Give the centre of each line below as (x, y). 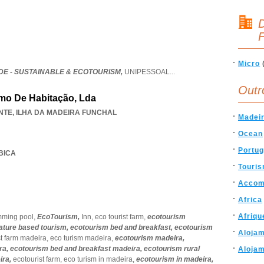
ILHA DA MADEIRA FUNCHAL (66, 113)
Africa (250, 200)
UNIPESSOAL (147, 72)
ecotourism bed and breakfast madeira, (77, 249)
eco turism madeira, (82, 238)
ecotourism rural (172, 249)
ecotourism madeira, (150, 238)
